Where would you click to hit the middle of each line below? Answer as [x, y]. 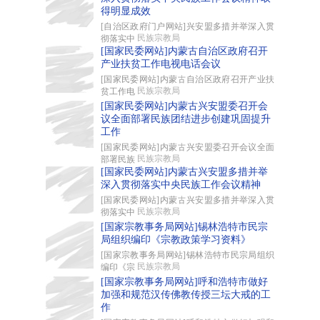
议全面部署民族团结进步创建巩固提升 [186, 119]
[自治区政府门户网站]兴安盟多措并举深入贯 [187, 26]
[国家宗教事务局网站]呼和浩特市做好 [184, 282]
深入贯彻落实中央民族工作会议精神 [181, 185]
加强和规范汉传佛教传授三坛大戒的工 [186, 295]
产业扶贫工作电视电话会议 [161, 64]
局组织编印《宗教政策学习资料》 [176, 240]
